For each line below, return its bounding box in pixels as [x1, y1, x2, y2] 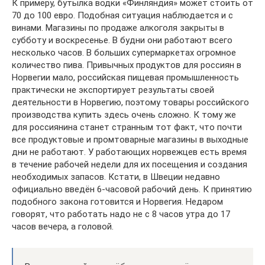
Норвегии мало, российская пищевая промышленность [12, 72, 239, 83]
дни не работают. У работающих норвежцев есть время [12, 147, 247, 157]
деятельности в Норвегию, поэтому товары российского [12, 97, 249, 108]
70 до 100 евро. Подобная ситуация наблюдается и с [12, 10, 233, 21]
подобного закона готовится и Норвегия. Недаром [12, 196, 223, 207]
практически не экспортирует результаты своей [12, 85, 214, 95]
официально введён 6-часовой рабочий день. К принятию [12, 184, 252, 195]
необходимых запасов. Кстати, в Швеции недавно [12, 172, 220, 182]
